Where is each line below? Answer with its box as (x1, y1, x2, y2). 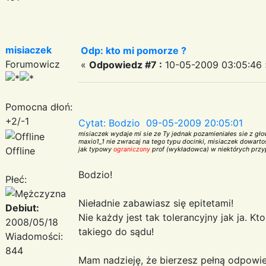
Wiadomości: (5, 230, 63, 242)
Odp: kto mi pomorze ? (81, 44, 186, 56)
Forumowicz (5, 58, 60, 70)
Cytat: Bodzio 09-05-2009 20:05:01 (78, 116, 243, 129)
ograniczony (113, 145, 150, 153)
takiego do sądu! (78, 225, 154, 237)
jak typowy (78, 145, 113, 153)
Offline (5, 144, 35, 157)
